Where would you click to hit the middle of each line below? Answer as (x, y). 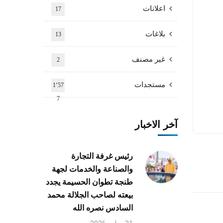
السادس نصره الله (103, 208)
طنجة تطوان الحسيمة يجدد (89, 182)
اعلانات (154, 8)
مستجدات (150, 85)
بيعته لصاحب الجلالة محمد (90, 195)
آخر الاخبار (156, 124)
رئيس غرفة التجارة (102, 156)
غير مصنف (149, 59)
